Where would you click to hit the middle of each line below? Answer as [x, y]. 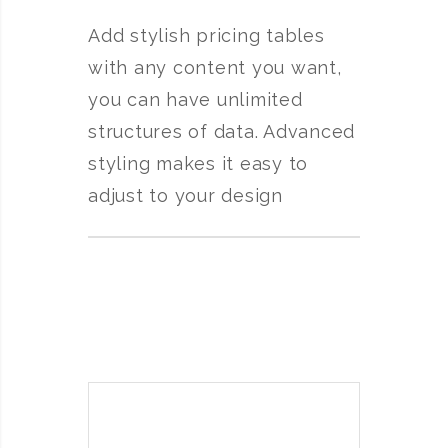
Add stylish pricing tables [206, 35]
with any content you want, [215, 67]
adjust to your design [185, 195]
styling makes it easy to [198, 163]
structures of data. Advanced [221, 131]
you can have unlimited [195, 99]
